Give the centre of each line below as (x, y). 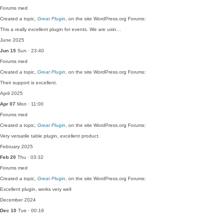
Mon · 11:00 (30, 104)
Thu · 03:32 (30, 157)
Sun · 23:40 (30, 51)
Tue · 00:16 (30, 210)
